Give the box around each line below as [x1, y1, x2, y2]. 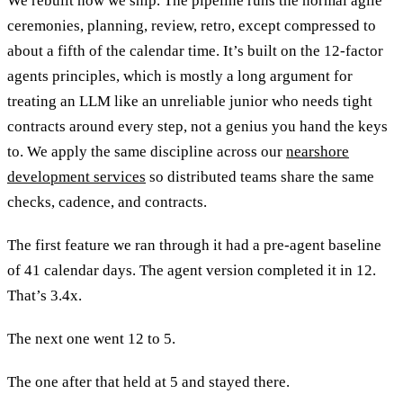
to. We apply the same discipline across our [7, 142, 286, 160]
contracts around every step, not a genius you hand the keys [7, 117, 388, 135]
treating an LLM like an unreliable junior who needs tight [7, 92, 372, 110]
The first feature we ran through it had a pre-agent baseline [7, 236, 381, 254]
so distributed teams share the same [146, 167, 374, 185]
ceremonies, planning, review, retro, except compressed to [7, 16, 376, 34]
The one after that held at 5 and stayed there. [7, 372, 290, 390]
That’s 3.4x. [7, 286, 82, 304]
